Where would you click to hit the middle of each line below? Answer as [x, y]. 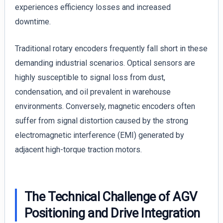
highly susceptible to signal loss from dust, [90, 78]
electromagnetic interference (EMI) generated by [99, 135]
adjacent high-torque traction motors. [78, 150]
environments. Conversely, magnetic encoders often [105, 107]
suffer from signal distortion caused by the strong [101, 121]
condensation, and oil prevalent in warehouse [93, 92]
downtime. [33, 21]
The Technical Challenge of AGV [111, 197]
